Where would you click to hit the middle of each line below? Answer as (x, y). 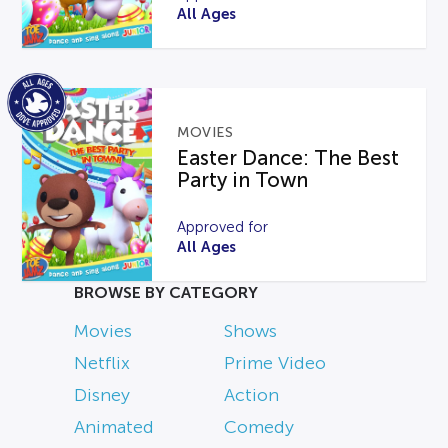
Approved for (223, 226)
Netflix (102, 362)
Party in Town (243, 179)
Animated (114, 426)
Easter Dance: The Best (288, 157)
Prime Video (275, 362)
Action (251, 394)
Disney (102, 394)
